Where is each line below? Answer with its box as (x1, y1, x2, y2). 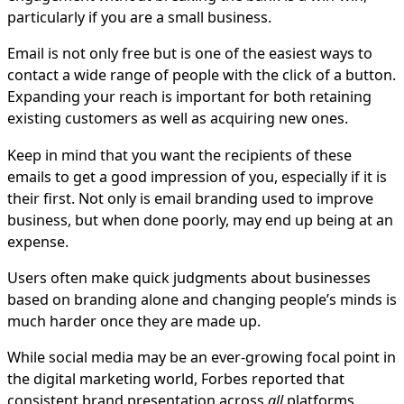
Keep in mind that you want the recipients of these (7, 144, 352, 165)
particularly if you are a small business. (7, 7, 275, 28)
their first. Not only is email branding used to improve (7, 188, 373, 208)
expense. (7, 231, 72, 252)
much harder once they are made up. (7, 310, 264, 331)
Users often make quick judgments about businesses (7, 267, 371, 288)
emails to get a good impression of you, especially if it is (7, 166, 387, 187)
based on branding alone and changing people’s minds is (7, 289, 397, 309)
